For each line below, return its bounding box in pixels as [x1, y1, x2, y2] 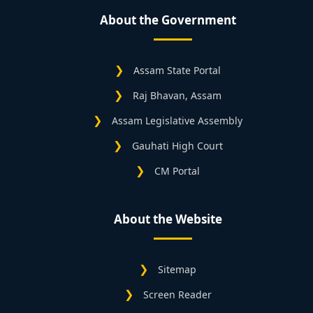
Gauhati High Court [131, 139, 223, 153]
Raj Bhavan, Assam [133, 89, 221, 103]
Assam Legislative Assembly [112, 114, 242, 128]
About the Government [99, 12, 236, 29]
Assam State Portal [133, 64, 221, 78]
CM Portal [154, 164, 200, 178]
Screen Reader [143, 288, 212, 302]
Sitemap [158, 263, 196, 277]
